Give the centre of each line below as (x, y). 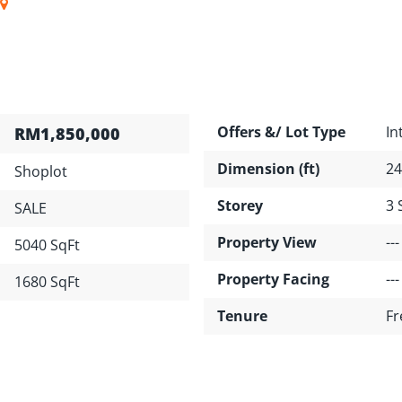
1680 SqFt (47, 281)
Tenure (242, 315)
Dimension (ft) (268, 168)
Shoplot (41, 171)
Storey (240, 205)
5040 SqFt (47, 245)
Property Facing (273, 279)
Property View (267, 242)
